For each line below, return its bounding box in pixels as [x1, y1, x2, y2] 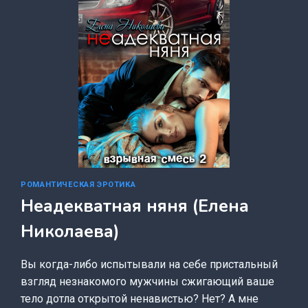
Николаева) [21, 220, 120, 244]
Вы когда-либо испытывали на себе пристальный [21, 258, 278, 272]
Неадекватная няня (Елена [21, 195, 250, 219]
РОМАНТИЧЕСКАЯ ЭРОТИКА [21, 179, 136, 189]
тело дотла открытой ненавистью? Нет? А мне [21, 292, 259, 306]
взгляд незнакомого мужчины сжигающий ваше [21, 275, 275, 289]
